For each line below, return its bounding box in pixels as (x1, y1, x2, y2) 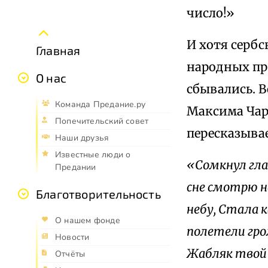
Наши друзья (55, 132, 109, 144)
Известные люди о (55, 148, 131, 160)
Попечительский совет (55, 115, 149, 127)
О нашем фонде (55, 214, 120, 226)
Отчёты (55, 248, 86, 260)
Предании (55, 161, 96, 173)
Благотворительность (36, 186, 161, 201)
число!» (187, 5, 234, 20)
